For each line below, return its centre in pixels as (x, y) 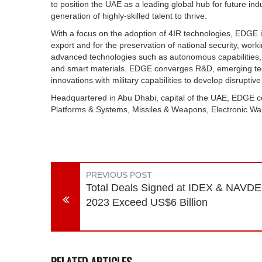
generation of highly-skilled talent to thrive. (129, 16)
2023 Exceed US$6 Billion (147, 202)
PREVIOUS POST (119, 175)
